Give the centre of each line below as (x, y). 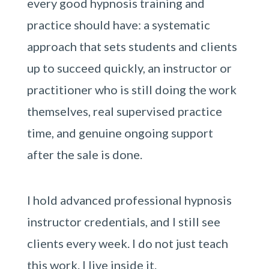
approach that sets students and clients (132, 46)
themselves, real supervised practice (124, 111)
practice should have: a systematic (118, 25)
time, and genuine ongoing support (120, 133)
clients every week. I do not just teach (127, 243)
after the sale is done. (84, 154)
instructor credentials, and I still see (123, 222)
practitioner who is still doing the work (131, 89)
